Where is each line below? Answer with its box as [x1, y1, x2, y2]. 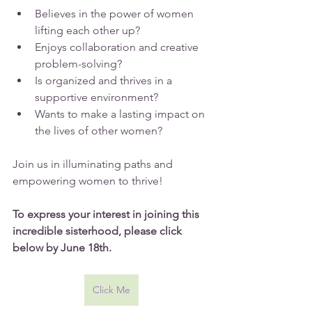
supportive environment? [35, 91, 158, 104]
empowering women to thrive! [13, 174, 163, 188]
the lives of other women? [35, 124, 162, 138]
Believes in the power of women [35, 7, 196, 21]
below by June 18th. [13, 241, 111, 255]
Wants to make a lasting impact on [35, 107, 208, 121]
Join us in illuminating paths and [13, 157, 175, 171]
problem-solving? [35, 57, 122, 71]
